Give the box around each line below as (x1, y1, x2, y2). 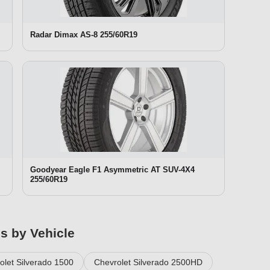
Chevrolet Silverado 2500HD (93, 257, 202, 267)
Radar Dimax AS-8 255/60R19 (30, 30, 137, 39)
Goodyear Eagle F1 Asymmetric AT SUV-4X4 (30, 165, 195, 174)
